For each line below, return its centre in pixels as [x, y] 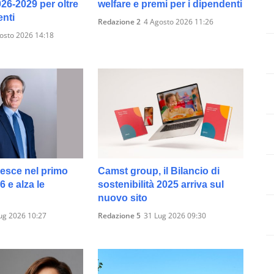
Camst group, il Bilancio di [159, 171]
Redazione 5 [120, 216]
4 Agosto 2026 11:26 [179, 22]
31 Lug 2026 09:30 [175, 216]
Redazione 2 [120, 22]
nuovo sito [123, 198]
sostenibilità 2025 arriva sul [161, 185]
